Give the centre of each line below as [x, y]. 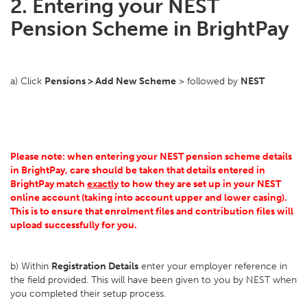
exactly [103, 184]
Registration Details [95, 266]
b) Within [31, 266]
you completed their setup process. [89, 294]
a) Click [27, 81]
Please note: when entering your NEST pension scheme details [151, 157]
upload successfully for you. [74, 225]
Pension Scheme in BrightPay [150, 29]
